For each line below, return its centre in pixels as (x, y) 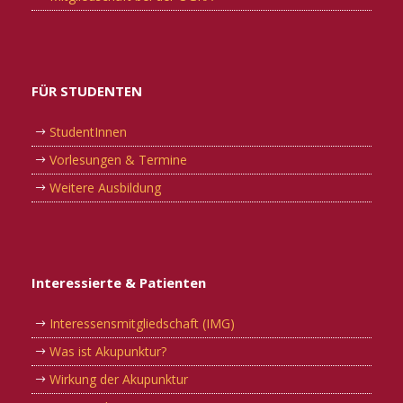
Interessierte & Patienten (119, 282)
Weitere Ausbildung (105, 187)
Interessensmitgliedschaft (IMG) (142, 323)
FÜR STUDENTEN (87, 90)
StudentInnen (88, 131)
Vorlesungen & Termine (118, 159)
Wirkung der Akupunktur (119, 379)
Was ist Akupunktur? (108, 351)
